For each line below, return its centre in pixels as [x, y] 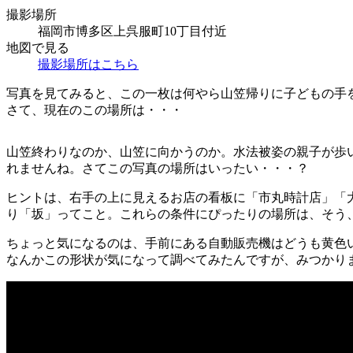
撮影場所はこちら [88, 64]
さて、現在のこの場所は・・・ [95, 110]
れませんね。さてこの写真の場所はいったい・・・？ [158, 168]
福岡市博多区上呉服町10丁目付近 [132, 31]
